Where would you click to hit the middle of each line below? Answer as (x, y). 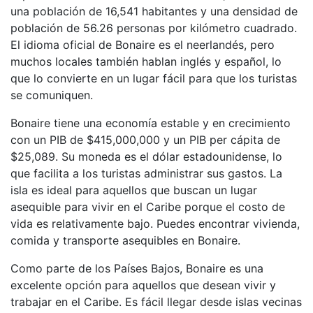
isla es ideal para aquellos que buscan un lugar (134, 190)
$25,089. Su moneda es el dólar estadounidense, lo (146, 156)
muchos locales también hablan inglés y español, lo (146, 61)
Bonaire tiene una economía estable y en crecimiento (151, 123)
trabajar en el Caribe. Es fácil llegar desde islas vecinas (156, 302)
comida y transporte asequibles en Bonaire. (125, 240)
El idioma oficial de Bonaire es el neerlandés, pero (143, 45)
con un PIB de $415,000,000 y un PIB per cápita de (145, 140)
